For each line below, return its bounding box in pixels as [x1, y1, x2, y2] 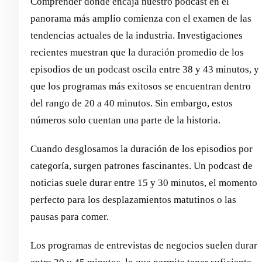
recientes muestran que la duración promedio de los [30, 46, 244, 58]
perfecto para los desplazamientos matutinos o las [30, 194, 236, 205]
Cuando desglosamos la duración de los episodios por [30, 143, 253, 154]
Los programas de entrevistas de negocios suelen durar [30, 239, 257, 251]
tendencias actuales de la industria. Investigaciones [30, 29, 243, 41]
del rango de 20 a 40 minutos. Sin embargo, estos [30, 97, 233, 109]
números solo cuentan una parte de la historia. [30, 114, 220, 126]
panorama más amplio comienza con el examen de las [30, 12, 251, 24]
